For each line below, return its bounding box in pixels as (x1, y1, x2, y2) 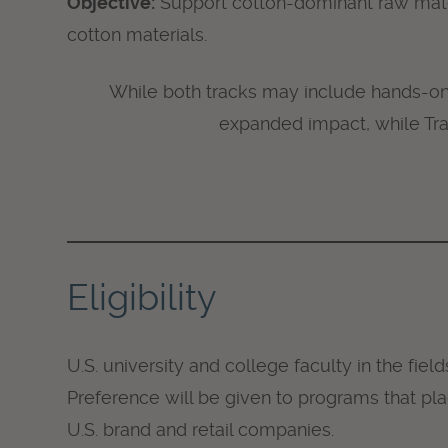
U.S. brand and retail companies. (67, 418, 335, 440)
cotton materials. (67, 23, 208, 45)
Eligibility (67, 275, 218, 319)
